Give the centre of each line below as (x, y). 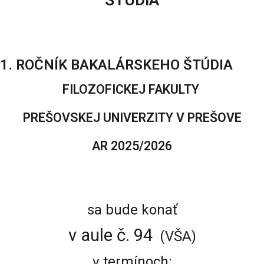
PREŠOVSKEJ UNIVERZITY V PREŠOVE (132, 118)
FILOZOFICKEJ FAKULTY (132, 89)
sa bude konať (132, 210)
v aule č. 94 (110, 235)
